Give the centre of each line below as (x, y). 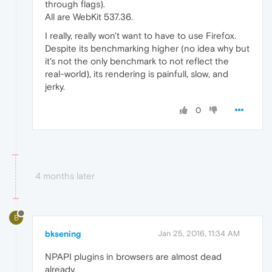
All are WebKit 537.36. (89, 17)
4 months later (65, 176)
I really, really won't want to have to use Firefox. (141, 36)
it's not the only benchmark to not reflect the (137, 61)
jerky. (55, 87)
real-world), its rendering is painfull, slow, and (137, 74)
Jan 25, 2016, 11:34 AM (199, 234)
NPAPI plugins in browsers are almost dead (133, 257)
